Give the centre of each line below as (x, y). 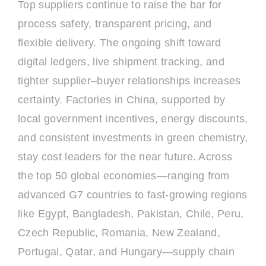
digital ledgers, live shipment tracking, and (121, 62)
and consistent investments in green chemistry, (133, 138)
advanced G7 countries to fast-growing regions (133, 195)
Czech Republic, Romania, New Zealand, (119, 233)
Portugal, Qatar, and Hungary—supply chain (126, 252)
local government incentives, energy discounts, (133, 119)
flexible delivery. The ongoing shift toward (120, 43)
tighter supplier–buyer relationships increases (129, 81)
